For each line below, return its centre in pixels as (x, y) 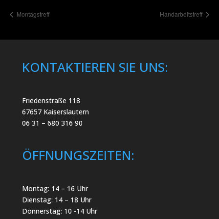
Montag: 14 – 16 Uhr (55, 189)
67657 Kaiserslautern (55, 111)
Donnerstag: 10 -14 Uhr (59, 211)
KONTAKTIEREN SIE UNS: (95, 67)
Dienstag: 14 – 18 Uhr (56, 200)
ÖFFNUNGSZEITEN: (78, 155)
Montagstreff (32, 14)
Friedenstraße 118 (51, 100)
